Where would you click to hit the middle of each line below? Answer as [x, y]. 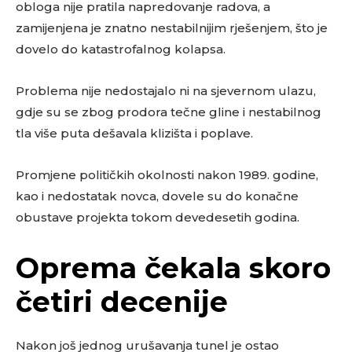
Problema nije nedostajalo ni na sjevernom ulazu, [166, 91]
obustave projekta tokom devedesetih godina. [158, 218]
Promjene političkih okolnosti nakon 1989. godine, [167, 175]
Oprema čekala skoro [173, 268]
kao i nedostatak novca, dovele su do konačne [157, 196]
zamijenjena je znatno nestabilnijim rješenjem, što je [172, 28]
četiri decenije [122, 302]
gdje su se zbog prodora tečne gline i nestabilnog [169, 112]
